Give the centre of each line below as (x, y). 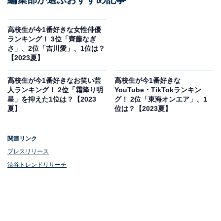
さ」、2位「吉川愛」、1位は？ (56, 48)
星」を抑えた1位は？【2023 (52, 99)
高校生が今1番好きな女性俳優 (54, 29)
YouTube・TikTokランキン (158, 90)
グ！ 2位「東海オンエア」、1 (161, 99)
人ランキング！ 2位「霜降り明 (55, 90)
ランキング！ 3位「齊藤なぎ (52, 39)
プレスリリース (28, 152)
